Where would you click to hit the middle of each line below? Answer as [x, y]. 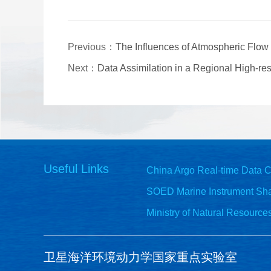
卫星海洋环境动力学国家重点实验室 [140, 257]
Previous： [92, 47]
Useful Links [76, 169]
